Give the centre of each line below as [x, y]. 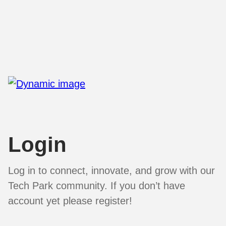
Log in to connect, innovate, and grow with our [111, 170]
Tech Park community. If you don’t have [97, 185]
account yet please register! [70, 201]
